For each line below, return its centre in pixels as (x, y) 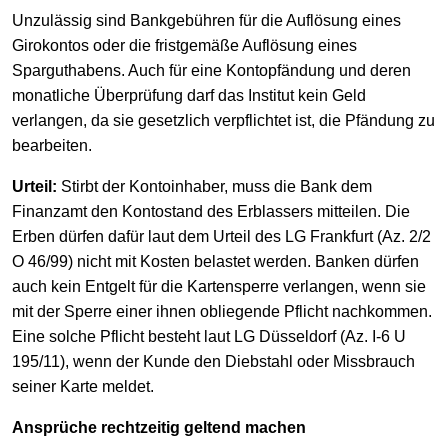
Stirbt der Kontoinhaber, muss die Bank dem (214, 187)
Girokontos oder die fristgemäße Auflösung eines (184, 46)
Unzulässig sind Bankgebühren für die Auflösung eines (206, 21)
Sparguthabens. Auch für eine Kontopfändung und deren (211, 71)
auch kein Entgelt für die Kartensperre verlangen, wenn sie (219, 287)
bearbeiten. (52, 146)
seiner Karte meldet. (83, 387)
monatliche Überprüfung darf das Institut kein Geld (189, 96)
